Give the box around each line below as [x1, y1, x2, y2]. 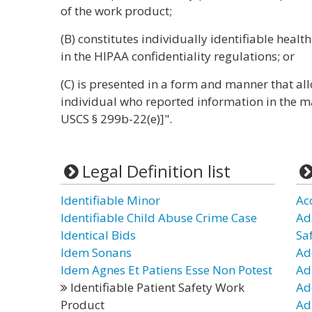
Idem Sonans [61, 244, 132, 260]
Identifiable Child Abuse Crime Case [61, 210, 257, 226]
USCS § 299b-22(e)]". [61, 111, 172, 127]
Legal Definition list [81, 159, 231, 182]
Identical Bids [61, 227, 136, 243]
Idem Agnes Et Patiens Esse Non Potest [61, 262, 272, 278]
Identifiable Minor [61, 192, 160, 208]
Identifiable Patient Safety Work [68, 279, 244, 295]
